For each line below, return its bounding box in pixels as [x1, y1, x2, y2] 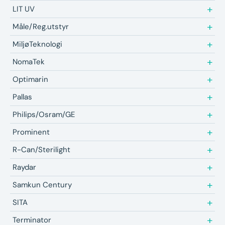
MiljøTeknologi [13, 39, 62, 50]
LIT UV [13, 4, 35, 15]
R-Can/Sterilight [13, 145, 70, 155]
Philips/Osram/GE [13, 109, 75, 120]
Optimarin [13, 74, 48, 85]
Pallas [13, 92, 32, 102]
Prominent [13, 127, 50, 138]
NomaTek [13, 57, 45, 67]
